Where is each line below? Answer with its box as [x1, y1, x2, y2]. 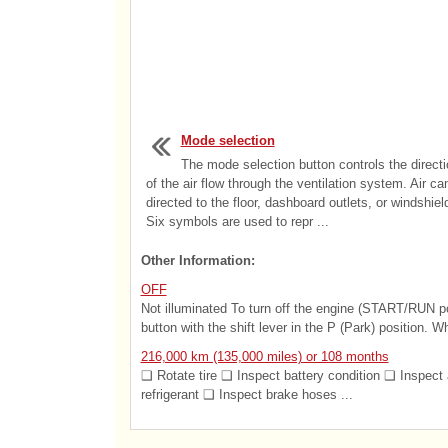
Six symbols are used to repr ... [145, 214, 329, 229]
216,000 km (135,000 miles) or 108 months [140, 349, 389, 364]
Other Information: [140, 253, 255, 268]
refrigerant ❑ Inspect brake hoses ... [140, 387, 353, 402]
